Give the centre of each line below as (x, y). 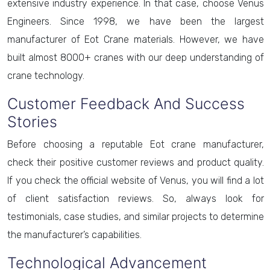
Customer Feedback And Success (126, 104)
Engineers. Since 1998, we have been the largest (136, 21)
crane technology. (47, 76)
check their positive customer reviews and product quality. (136, 162)
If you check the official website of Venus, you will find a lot (136, 181)
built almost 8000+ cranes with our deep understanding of (136, 58)
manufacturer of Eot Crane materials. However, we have (136, 39)
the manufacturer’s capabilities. (76, 235)
